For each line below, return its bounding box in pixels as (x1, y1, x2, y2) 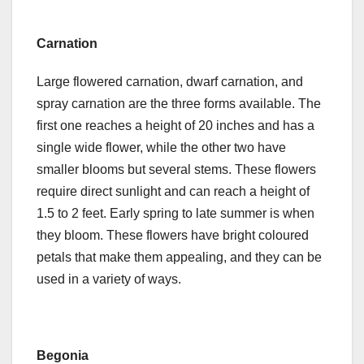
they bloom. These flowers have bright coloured (37, 228, 309, 243)
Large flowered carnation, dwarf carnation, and (37, 75, 303, 89)
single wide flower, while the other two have (37, 141, 286, 155)
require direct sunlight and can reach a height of (37, 184, 310, 199)
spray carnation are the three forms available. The (37, 97, 321, 111)
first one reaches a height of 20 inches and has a (37, 119, 314, 133)
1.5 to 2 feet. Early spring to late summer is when (37, 206, 314, 221)
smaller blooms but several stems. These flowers (37, 162, 316, 177)
